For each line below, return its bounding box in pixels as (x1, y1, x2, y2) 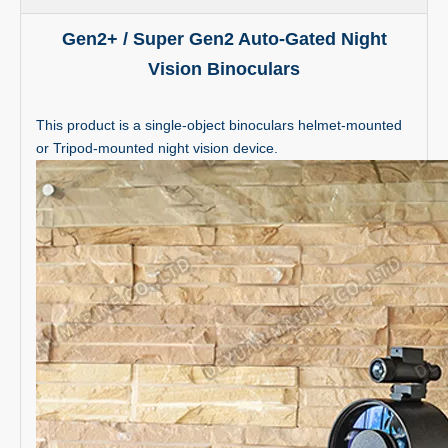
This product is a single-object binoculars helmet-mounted (36, 117, 402, 133)
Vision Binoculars (148, 59, 300, 79)
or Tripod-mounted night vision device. (36, 140, 282, 156)
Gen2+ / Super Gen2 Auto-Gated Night (61, 29, 387, 49)
